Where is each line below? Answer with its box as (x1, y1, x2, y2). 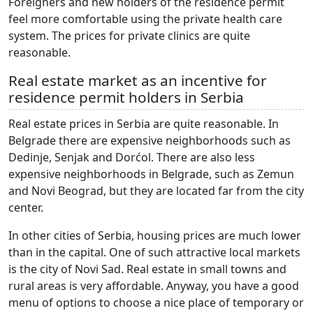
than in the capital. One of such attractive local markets (8, 245, 300, 261)
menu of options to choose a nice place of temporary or (8, 295, 304, 311)
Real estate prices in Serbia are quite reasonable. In (8, 116, 279, 132)
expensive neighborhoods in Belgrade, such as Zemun (8, 166, 294, 182)
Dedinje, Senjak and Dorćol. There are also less (8, 150, 255, 166)
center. (8, 200, 43, 216)
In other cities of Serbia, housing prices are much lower (8, 228, 301, 244)
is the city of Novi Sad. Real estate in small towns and (8, 261, 286, 277)
